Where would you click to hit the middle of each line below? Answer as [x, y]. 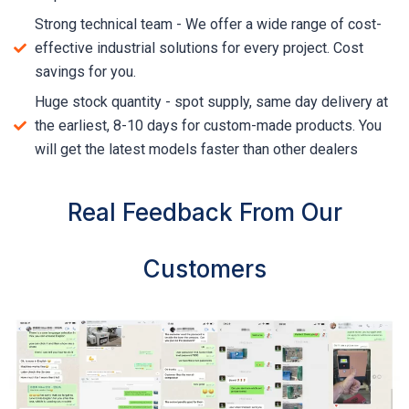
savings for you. [85, 71]
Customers [204, 268]
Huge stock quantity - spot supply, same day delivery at [211, 101]
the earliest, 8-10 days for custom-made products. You [208, 125]
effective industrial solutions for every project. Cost [199, 47]
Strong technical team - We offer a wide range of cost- [208, 24]
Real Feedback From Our [204, 212]
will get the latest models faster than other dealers [196, 149]
